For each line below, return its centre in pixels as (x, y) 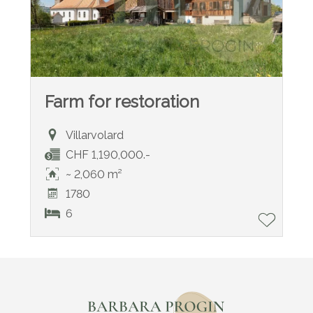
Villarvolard (94, 135)
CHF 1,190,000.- (108, 154)
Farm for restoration (122, 102)
